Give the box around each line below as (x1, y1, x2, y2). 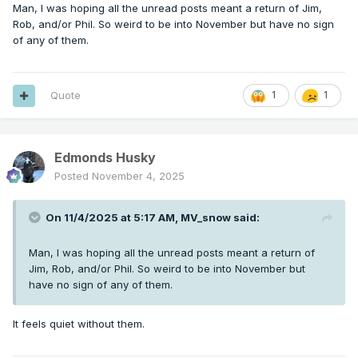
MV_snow (181, 211, 231, 225)
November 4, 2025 (92, 169, 185, 183)
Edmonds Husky (54, 149, 156, 166)
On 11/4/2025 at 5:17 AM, (46, 211, 181, 225)
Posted (54, 169, 92, 183)
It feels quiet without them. (13, 317, 145, 331)
